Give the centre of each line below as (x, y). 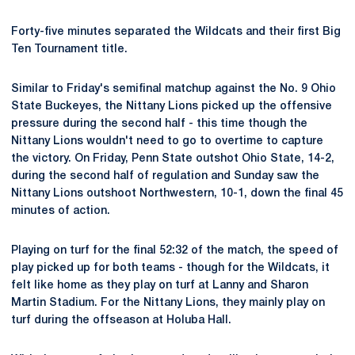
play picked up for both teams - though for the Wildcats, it (170, 268)
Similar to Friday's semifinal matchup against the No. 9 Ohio (174, 89)
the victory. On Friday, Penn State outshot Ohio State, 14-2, (173, 159)
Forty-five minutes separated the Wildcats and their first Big (176, 32)
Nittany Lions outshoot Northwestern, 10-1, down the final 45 (177, 194)
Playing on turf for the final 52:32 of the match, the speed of (175, 251)
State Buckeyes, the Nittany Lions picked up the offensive (172, 107)
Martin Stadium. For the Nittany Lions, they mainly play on (168, 303)
